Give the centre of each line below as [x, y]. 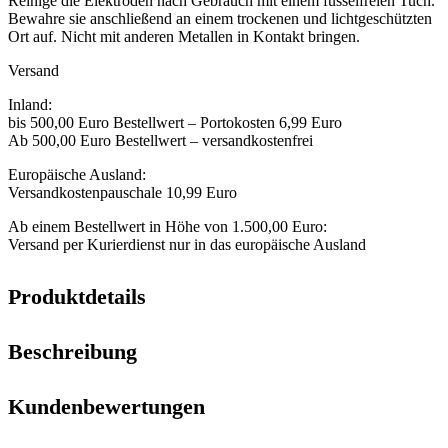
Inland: [30, 105]
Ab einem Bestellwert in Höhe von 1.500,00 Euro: [167, 227]
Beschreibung [72, 351]
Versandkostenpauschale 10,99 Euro [122, 193]
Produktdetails [77, 296]
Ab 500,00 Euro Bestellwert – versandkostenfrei [160, 141]
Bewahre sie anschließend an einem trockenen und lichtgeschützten [220, 19]
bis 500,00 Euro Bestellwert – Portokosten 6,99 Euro [175, 123]
